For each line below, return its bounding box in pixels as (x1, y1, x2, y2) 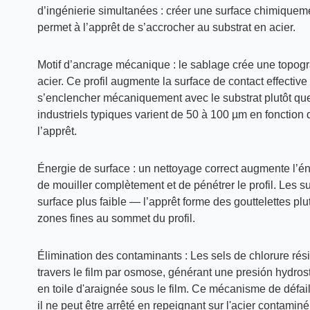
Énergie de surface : (37, 163, 136, 174)
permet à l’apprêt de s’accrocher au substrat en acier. (37, 21, 295, 33)
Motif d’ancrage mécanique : (37, 59, 176, 71)
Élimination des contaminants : (37, 250, 188, 262)
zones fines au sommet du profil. (37, 212, 195, 224)
